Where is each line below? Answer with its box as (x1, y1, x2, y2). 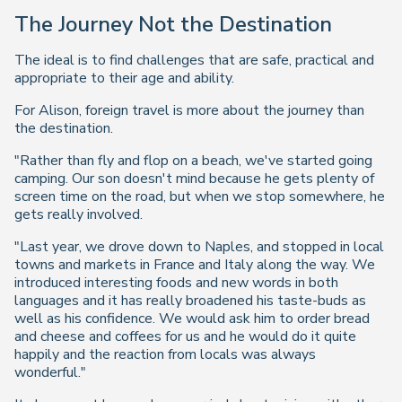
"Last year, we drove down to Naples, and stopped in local (14, 237, 384, 258)
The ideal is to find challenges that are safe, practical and (14, 50, 374, 71)
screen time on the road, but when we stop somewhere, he (14, 187, 385, 207)
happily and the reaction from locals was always (14, 345, 316, 365)
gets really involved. (14, 205, 143, 225)
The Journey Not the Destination (14, 10, 332, 39)
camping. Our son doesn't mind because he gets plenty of (14, 169, 374, 189)
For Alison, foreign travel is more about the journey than (14, 100, 364, 121)
